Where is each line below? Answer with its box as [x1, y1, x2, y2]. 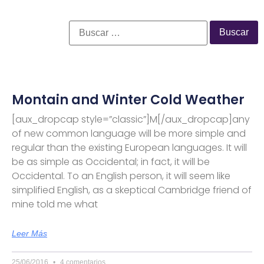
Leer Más [12, 228, 47, 238]
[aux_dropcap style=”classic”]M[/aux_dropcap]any [12, 112, 250, 126]
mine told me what [12, 197, 98, 211]
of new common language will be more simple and [12, 126, 246, 140]
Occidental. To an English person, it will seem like [12, 169, 230, 183]
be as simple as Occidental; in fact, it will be [12, 154, 210, 169]
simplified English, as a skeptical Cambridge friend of [12, 183, 252, 197]
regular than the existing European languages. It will [12, 140, 247, 154]
